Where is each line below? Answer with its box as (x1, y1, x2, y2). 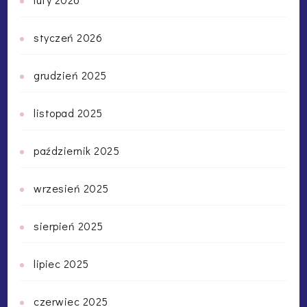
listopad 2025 (34, 105, 103, 120)
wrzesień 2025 (34, 180, 109, 195)
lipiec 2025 (34, 256, 89, 271)
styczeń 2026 (34, 29, 102, 45)
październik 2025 (34, 143, 119, 158)
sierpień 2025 (34, 218, 103, 233)
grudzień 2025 (34, 67, 107, 82)
